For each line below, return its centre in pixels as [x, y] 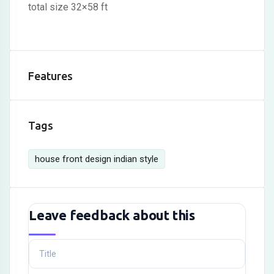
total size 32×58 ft [68, 7]
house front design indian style [97, 159]
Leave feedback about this [112, 215]
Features [50, 76]
